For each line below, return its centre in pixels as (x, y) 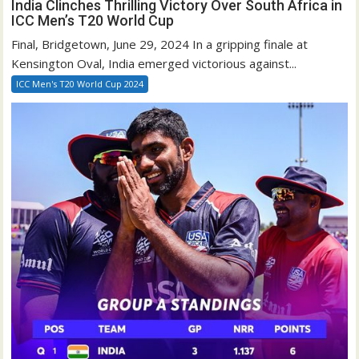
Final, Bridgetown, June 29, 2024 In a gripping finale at (160, 44)
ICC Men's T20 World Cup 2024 (80, 84)
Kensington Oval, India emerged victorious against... (154, 63)
